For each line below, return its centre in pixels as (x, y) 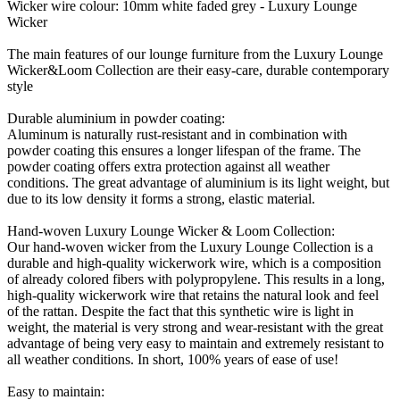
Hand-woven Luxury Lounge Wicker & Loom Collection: (171, 230)
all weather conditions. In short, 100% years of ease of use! (173, 359)
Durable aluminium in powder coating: (116, 118)
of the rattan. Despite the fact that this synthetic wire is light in (180, 311)
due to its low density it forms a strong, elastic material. (161, 198)
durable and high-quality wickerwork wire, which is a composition (194, 262)
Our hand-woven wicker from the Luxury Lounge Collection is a (190, 246)
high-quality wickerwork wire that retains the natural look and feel (193, 295)
